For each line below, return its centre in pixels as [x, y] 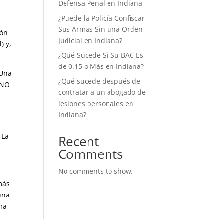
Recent [79, 141]
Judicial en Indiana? [90, 40]
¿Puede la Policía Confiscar [102, 18]
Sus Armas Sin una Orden [101, 29]
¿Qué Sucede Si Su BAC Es [101, 55]
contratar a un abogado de [102, 92]
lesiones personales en [96, 103]
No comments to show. [96, 171]
